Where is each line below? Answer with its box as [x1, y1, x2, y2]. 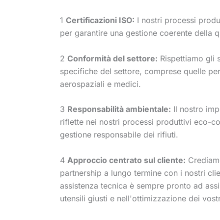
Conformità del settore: [67, 53, 158, 63]
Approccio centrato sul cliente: [67, 155, 186, 165]
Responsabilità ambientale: [67, 104, 171, 114]
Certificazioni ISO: [66, 15, 135, 25]
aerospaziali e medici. [60, 79, 141, 89]
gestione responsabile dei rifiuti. [60, 130, 178, 140]
